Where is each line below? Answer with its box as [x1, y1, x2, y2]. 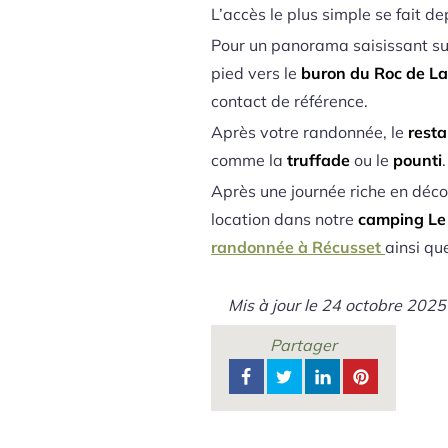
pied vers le [211, 62, 302, 83]
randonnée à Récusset [211, 237, 386, 258]
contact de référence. [211, 90, 369, 111]
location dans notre [211, 209, 359, 230]
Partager [270, 335, 338, 356]
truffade [287, 150, 351, 171]
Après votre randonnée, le [211, 122, 409, 143]
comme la [211, 150, 288, 171]
